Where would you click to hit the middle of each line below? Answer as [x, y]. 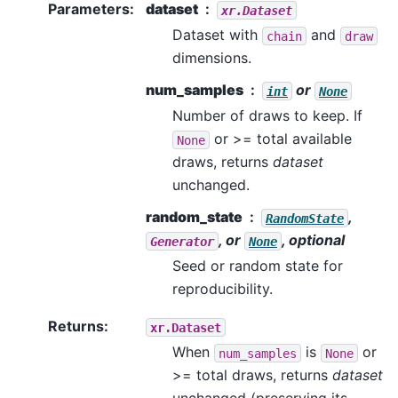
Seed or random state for [258, 266]
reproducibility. [223, 289]
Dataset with [217, 35]
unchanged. [211, 185]
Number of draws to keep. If [267, 116]
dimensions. [212, 58]
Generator [182, 241]
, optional [313, 240]
